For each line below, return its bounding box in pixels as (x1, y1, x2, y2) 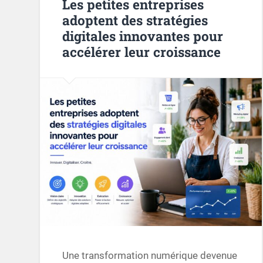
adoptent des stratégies (62, 11, 208, 29)
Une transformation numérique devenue (62, 249, 238, 262)
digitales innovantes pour (62, 26, 224, 45)
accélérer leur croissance (62, 42, 221, 60)
